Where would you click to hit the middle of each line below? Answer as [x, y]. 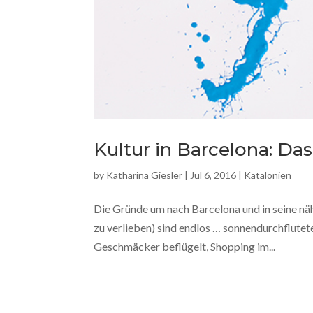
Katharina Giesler [145, 175]
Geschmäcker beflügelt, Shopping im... [185, 247]
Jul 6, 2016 [213, 175]
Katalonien [268, 175]
